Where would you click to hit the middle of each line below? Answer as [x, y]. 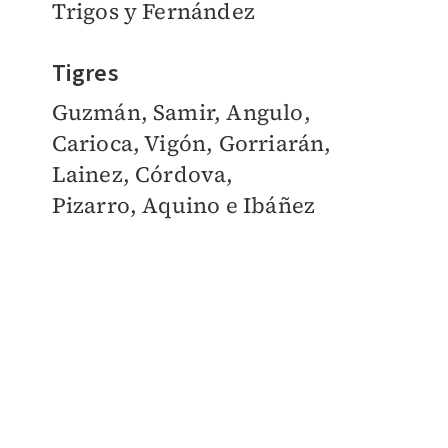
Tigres [85, 73]
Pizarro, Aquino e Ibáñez [183, 204]
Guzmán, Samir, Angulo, [181, 111]
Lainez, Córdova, [142, 173]
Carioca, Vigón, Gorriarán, [191, 142]
